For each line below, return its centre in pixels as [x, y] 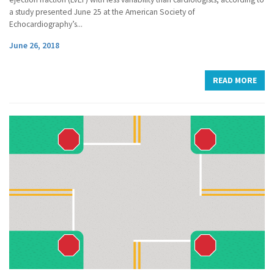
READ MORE [235, 80]
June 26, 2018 [34, 45]
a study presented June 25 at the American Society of [102, 12]
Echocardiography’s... [46, 24]
